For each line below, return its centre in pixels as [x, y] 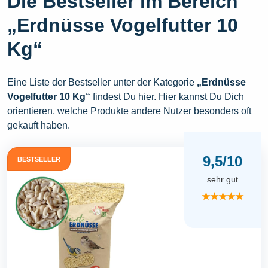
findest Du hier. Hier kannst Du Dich [167, 97]
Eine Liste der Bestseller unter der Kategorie [102, 82]
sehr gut [223, 180]
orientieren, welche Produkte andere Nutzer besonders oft [129, 111]
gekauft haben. [39, 125]
